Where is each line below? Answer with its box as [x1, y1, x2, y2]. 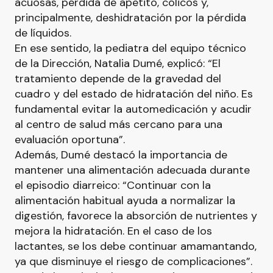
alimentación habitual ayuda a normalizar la [15, 193, 235, 208]
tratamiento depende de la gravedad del [15, 71, 221, 86]
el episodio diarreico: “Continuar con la [15, 178, 211, 193]
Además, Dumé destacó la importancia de [15, 147, 227, 162]
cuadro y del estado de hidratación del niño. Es [15, 87, 253, 101]
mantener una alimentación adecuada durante [15, 163, 250, 177]
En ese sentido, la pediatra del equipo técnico [15, 41, 246, 55]
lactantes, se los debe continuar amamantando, [15, 239, 257, 253]
